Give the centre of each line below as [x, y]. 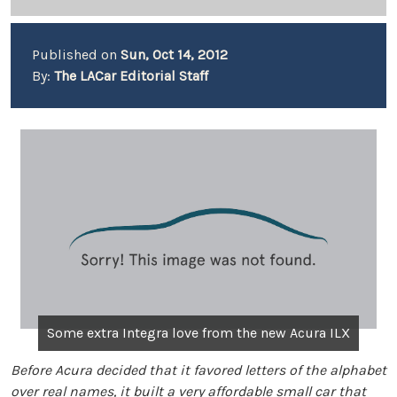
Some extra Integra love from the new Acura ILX [198, 332]
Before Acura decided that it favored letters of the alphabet [198, 370]
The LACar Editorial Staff [131, 76]
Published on [76, 54]
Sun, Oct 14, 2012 [174, 54]
